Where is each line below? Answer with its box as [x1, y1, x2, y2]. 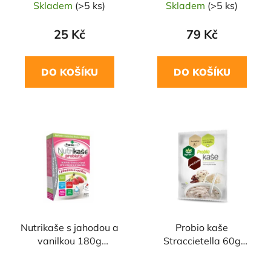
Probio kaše [175, 221, 228, 234]
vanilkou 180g [37, 235, 102, 247]
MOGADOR [44, 248, 95, 261]
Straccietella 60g [163, 235, 241, 247]
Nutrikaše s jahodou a [20, 221, 119, 234]
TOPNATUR [175, 248, 228, 261]
